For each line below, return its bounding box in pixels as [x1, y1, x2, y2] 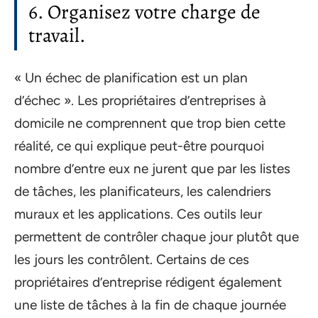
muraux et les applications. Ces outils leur [14, 205, 262, 222]
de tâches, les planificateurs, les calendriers [14, 182, 271, 199]
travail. [28, 22, 86, 50]
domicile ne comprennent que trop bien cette [14, 114, 285, 131]
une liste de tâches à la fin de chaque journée [14, 296, 286, 313]
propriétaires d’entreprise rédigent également [14, 273, 282, 290]
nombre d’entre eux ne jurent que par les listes [14, 160, 290, 177]
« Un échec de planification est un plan [14, 69, 248, 86]
